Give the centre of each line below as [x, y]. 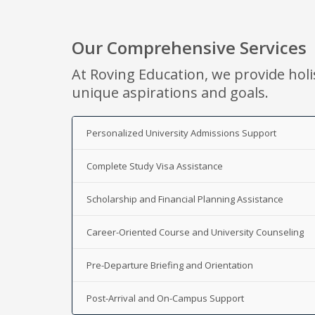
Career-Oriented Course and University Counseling [195, 232]
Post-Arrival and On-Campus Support [165, 298]
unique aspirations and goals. [170, 92]
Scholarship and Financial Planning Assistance [185, 199]
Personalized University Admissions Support [181, 133]
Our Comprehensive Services [189, 47]
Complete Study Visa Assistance [155, 166]
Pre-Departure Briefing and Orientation [170, 265]
